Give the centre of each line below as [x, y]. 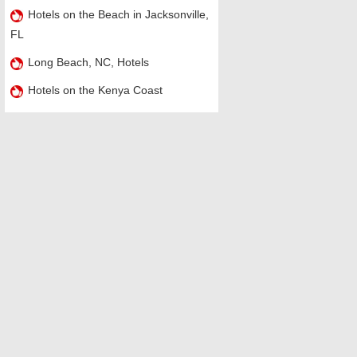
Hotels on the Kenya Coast [95, 90]
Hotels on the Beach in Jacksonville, [118, 14]
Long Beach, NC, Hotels [88, 62]
